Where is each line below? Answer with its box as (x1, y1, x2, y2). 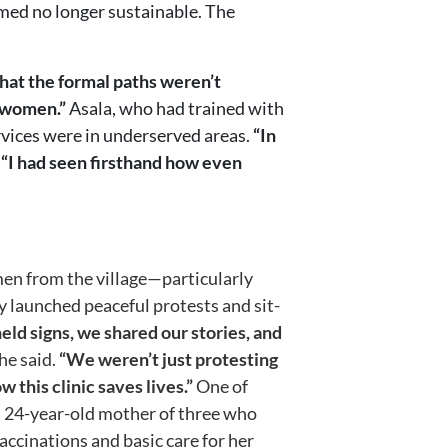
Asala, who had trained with (66, 96, 284, 119)
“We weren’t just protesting (59, 347, 278, 370)
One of (193, 374, 248, 397)
